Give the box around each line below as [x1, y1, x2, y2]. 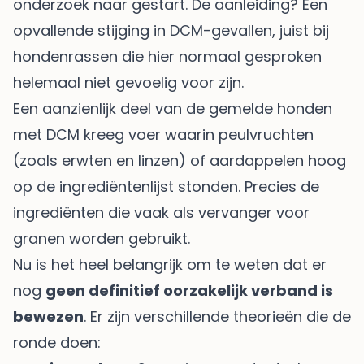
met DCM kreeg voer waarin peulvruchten [13, 123, 314, 145]
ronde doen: [13, 331, 101, 353]
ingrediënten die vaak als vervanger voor [13, 201, 310, 223]
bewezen [13, 305, 84, 327]
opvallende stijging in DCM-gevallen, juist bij [13, 19, 329, 41]
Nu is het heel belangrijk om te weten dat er [13, 253, 327, 275]
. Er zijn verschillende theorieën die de [84, 305, 351, 327]
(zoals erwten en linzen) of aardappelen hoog [13, 149, 346, 171]
